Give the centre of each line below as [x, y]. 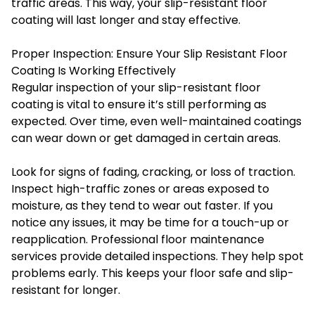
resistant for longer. [66, 290]
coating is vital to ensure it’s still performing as [139, 104]
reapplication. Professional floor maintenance [138, 239]
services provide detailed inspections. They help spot [157, 256]
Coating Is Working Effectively [94, 70]
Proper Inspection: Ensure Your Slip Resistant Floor [149, 53]
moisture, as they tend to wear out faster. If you [142, 205]
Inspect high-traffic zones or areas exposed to [140, 188]
